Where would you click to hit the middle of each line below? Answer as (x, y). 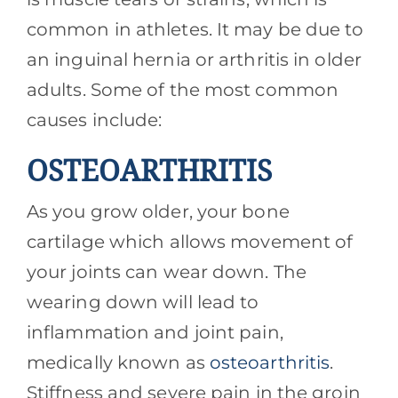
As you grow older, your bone (158, 212)
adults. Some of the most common (183, 90)
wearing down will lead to (143, 302)
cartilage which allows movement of (190, 242)
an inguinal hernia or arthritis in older (194, 60)
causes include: (94, 120)
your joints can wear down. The (166, 272)
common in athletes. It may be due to (195, 30)
